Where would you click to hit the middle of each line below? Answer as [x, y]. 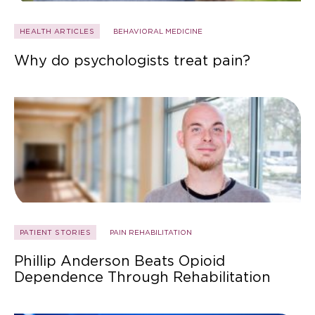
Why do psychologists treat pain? [132, 61]
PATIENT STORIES [55, 232]
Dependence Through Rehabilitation [142, 277]
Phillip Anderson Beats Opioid [120, 261]
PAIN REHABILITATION [151, 232]
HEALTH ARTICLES [57, 31]
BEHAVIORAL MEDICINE [158, 31]
